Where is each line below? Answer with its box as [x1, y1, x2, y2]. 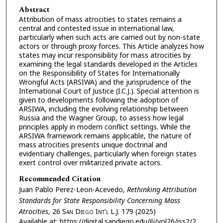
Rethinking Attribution [126, 184, 197, 194]
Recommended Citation [18, 173, 101, 185]
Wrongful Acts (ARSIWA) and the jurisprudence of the [18, 77, 191, 87]
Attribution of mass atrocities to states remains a [18, 14, 182, 24]
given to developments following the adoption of [18, 95, 178, 105]
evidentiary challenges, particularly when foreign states [18, 148, 197, 158]
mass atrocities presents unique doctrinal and [18, 139, 167, 149]
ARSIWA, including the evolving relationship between [18, 104, 188, 113]
